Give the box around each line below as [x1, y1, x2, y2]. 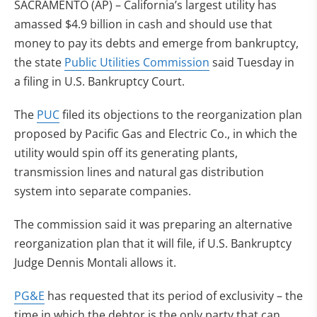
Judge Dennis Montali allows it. [14, 255, 176, 270]
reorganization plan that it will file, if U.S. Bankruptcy [14, 236, 292, 251]
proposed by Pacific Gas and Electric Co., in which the [14, 126, 297, 142]
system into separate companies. [14, 183, 191, 199]
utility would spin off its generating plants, [14, 145, 238, 161]
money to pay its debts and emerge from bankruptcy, [14, 35, 299, 51]
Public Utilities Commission [64, 54, 209, 70]
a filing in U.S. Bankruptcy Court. [14, 74, 185, 89]
